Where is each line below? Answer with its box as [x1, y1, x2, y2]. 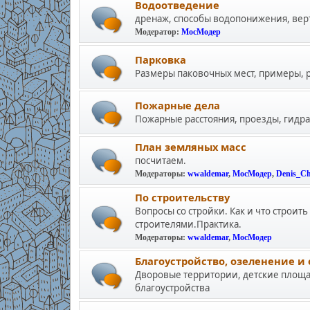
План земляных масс [134, 140, 246, 154]
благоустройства [134, 282, 210, 294]
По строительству [134, 190, 230, 204]
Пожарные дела [134, 98, 220, 112]
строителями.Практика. [134, 218, 241, 230]
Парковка [134, 53, 186, 66]
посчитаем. [134, 154, 186, 167]
